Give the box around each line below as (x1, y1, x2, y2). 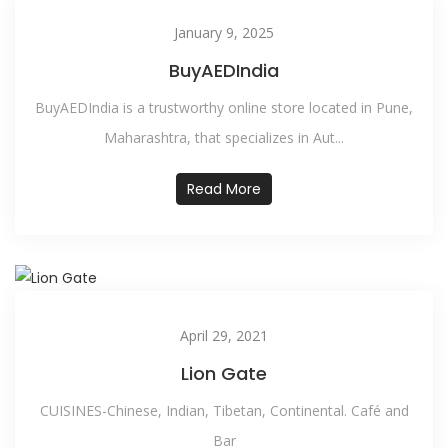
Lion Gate (181, 361, 267, 386)
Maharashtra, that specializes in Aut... (104, 128, 344, 147)
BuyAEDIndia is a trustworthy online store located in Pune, (35, 98, 413, 117)
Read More (187, 179, 261, 199)
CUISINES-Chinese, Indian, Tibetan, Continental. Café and (39, 401, 409, 420)
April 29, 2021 (180, 326, 268, 345)
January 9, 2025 (174, 23, 274, 42)
